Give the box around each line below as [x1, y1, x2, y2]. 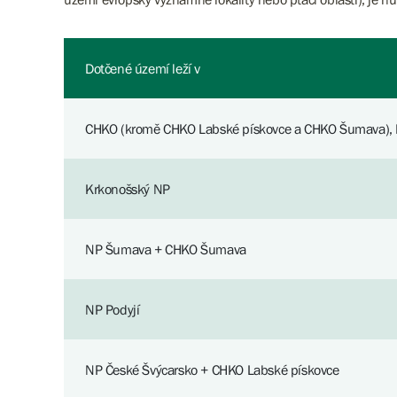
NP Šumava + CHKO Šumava [85, 241, 246, 257]
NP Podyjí [85, 301, 140, 317]
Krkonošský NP [85, 181, 170, 197]
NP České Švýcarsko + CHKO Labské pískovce [85, 362, 339, 378]
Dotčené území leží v [85, 60, 200, 76]
